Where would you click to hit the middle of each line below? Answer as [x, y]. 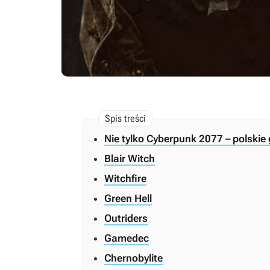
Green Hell [128, 198]
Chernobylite [133, 258]
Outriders [126, 218]
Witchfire [125, 178]
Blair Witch [130, 159]
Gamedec [127, 238]
